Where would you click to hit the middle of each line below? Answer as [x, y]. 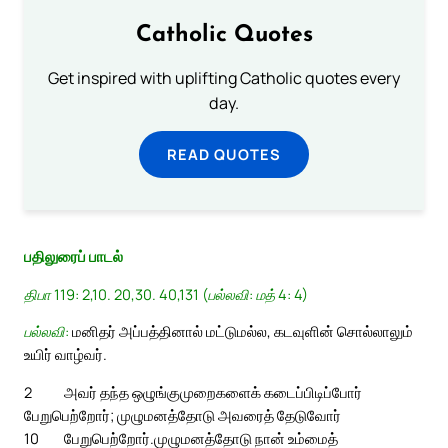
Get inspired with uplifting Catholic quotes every [224, 78]
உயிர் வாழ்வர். [65, 354]
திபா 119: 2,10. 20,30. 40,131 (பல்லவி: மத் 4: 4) [166, 293]
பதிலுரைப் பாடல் [73, 256]
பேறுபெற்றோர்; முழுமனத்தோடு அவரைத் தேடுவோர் [182, 414]
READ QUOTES [224, 154]
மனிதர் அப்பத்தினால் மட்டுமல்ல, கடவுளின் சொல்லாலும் [241, 331]
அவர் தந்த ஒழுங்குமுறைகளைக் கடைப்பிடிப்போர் [213, 391]
